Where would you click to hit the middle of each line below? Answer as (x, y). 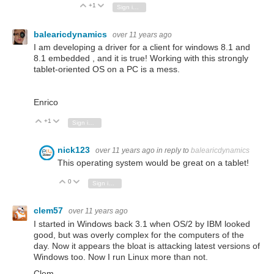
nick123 (75, 150)
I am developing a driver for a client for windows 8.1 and (142, 47)
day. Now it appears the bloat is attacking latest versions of (147, 246)
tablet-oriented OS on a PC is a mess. (107, 69)
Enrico (46, 102)
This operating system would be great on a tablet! (153, 163)
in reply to (174, 150)
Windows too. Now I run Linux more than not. (121, 257)
